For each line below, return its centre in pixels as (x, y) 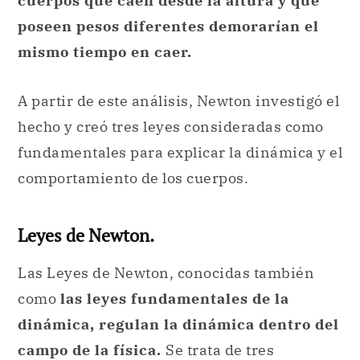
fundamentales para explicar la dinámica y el (180, 153)
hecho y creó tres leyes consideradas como (171, 127)
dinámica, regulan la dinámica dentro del (178, 324)
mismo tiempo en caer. (109, 51)
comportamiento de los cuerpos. (133, 178)
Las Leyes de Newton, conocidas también (166, 272)
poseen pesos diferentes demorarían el (168, 26)
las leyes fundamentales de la (174, 298)
